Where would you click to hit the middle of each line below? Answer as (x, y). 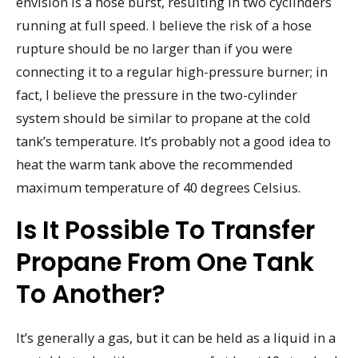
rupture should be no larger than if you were (154, 48)
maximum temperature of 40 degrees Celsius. (158, 187)
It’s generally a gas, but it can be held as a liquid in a (176, 338)
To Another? (91, 294)
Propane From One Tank (165, 263)
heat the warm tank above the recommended (155, 164)
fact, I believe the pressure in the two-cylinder (157, 94)
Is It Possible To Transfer (165, 231)
